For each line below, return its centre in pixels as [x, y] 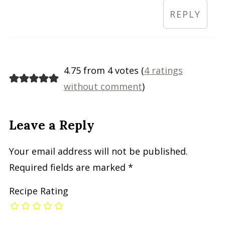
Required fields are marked [68, 167]
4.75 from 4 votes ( [104, 70]
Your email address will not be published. [98, 151]
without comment [103, 86]
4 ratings [163, 70]
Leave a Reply [51, 125]
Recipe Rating [38, 191]
